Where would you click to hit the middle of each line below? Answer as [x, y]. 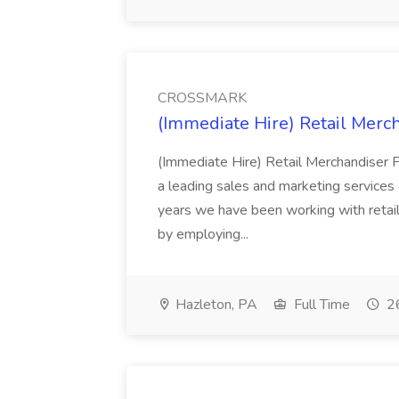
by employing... [205, 234]
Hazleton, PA [215, 305]
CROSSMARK [202, 98]
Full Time [320, 305]
